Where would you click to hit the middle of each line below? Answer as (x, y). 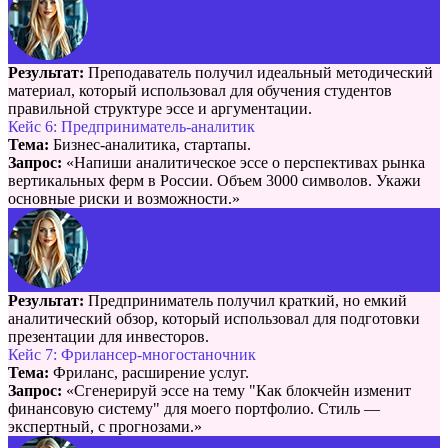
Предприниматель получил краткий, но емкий (245, 300)
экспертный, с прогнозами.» (105, 426)
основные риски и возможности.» (124, 198)
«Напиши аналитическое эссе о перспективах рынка (243, 162)
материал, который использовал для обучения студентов (200, 90)
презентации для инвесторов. (108, 336)
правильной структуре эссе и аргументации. (160, 108)
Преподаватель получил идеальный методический (258, 72)
